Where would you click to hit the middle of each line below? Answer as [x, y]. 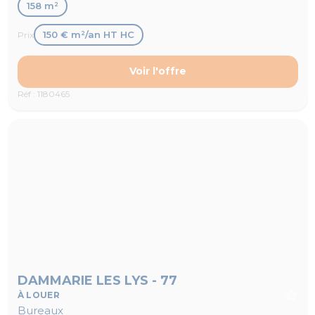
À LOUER [39, 295]
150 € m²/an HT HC [88, 35]
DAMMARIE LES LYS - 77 [97, 281]
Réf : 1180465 [43, 94]
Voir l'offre [157, 71]
